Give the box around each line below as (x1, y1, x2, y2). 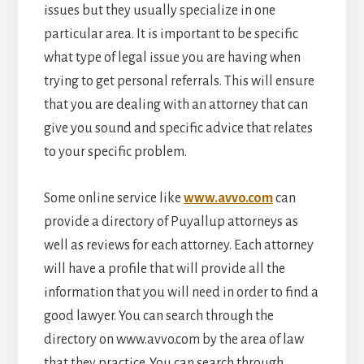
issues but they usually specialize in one (43, 3, 275, 19)
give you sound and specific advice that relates (43, 121, 313, 136)
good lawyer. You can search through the (43, 309, 274, 324)
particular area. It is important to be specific (43, 27, 298, 42)
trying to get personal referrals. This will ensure (43, 74, 314, 89)
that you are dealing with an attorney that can (43, 97, 308, 113)
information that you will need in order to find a (43, 285, 318, 301)
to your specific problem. (43, 145, 187, 160)
